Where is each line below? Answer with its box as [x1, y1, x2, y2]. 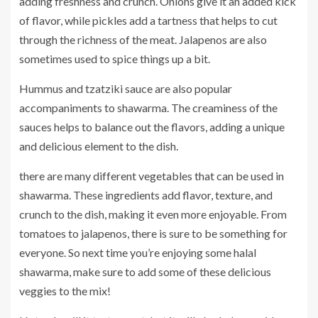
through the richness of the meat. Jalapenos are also [19, 33, 267, 47]
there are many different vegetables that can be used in [19, 169, 284, 183]
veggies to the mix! [19, 284, 111, 298]
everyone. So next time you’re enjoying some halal [19, 246, 256, 260]
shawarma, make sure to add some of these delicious [19, 265, 271, 279]
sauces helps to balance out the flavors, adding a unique [19, 120, 285, 134]
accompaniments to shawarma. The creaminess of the [19, 101, 278, 115]
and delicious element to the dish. [19, 139, 178, 153]
